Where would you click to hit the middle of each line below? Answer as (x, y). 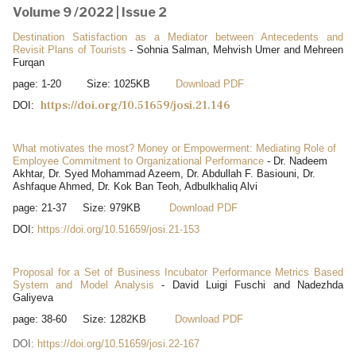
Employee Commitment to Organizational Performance (138, 161)
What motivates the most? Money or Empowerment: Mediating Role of (174, 148)
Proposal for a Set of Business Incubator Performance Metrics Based (178, 272)
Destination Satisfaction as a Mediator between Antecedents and (178, 37)
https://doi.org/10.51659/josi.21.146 (135, 105)
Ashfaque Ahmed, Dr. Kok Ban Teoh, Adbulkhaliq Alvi (135, 186)
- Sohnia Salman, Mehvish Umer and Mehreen (237, 49)
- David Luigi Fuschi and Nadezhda (249, 284)
